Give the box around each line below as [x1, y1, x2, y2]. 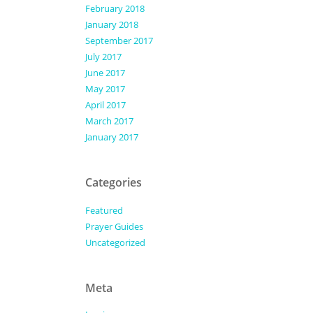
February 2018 [85, 2, 145, 15]
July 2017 [85, 50, 122, 63]
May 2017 [85, 82, 125, 95]
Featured [85, 204, 123, 217]
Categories [85, 175, 142, 190]
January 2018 [85, 18, 138, 31]
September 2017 [85, 34, 153, 47]
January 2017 [85, 131, 138, 143]
